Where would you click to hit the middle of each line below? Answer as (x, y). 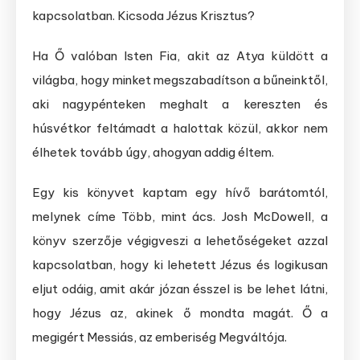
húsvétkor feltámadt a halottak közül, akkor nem (180, 129)
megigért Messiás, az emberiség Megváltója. (160, 337)
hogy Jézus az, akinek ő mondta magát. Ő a (180, 313)
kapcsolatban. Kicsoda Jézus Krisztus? (143, 16)
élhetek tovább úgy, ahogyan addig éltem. (153, 153)
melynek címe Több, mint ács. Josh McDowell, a (180, 217)
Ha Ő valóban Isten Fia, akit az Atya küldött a (180, 56)
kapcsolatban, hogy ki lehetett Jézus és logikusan (180, 265)
